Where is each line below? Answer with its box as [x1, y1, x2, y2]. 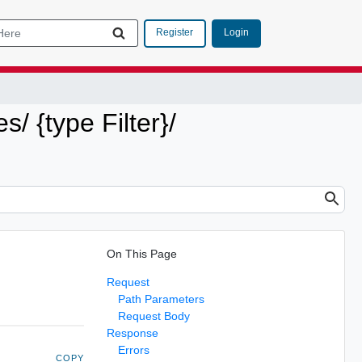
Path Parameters [117, 292, 204, 305]
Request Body [117, 309, 190, 322]
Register [156, 27, 193, 38]
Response [106, 326, 158, 339]
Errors [117, 343, 149, 356]
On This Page [106, 246, 177, 260]
